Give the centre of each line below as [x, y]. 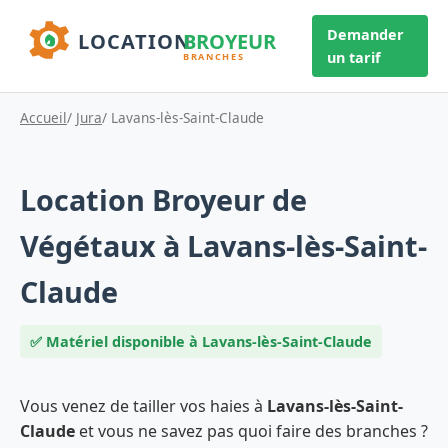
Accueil [43, 117]
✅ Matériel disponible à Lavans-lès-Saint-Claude [201, 341]
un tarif [353, 57]
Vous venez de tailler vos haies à [143, 405]
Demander [365, 34]
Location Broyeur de [163, 199]
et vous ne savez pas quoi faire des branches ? [251, 430]
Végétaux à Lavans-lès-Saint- [223, 245]
